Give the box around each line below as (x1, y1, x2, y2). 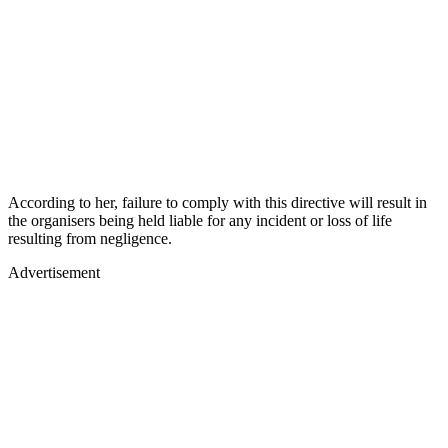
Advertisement (8, 263, 100, 281)
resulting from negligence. (8, 229, 172, 247)
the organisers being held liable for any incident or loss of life (8, 211, 392, 229)
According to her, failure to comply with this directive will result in (8, 193, 427, 211)
